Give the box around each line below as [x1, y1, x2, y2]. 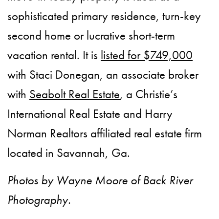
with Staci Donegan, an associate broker [7, 66, 199, 83]
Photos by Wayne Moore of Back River [7, 172, 193, 189]
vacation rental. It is [7, 47, 101, 64]
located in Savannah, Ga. [7, 145, 131, 161]
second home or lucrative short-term [7, 27, 175, 44]
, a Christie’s [120, 86, 178, 103]
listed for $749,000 [101, 47, 193, 64]
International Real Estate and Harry [7, 106, 173, 122]
